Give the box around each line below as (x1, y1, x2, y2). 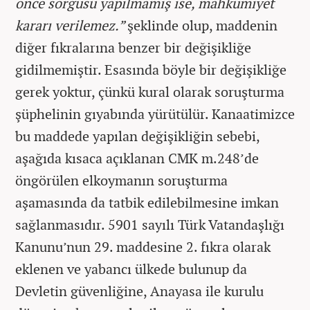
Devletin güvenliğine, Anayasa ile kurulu (15, 282, 264, 300)
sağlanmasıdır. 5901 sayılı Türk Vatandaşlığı (15, 215, 284, 234)
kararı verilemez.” (15, 16, 127, 35)
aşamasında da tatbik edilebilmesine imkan (15, 193, 279, 212)
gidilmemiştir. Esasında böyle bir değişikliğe (15, 60, 286, 79)
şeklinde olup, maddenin (127, 16, 277, 35)
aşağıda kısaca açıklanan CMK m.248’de (15, 149, 259, 167)
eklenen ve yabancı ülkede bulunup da (15, 259, 247, 278)
